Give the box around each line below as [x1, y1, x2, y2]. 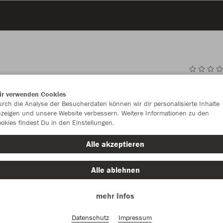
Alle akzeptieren [86, 139, 144, 149]
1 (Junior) [193, 180, 219, 190]
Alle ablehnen [91, 165, 140, 175]
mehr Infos [96, 191, 134, 201]
